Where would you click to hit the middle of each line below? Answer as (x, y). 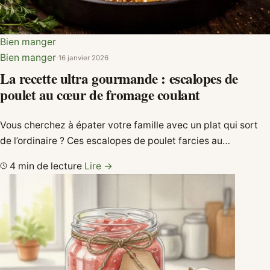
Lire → (99, 166)
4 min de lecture (46, 166)
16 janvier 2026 (83, 58)
